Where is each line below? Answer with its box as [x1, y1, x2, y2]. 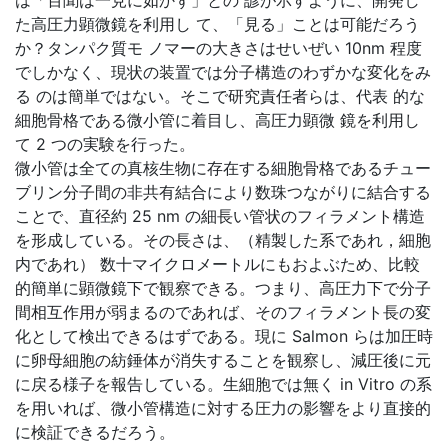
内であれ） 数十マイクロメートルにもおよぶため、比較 [15, 254, 420, 275]
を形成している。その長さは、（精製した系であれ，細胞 [15, 230, 431, 251]
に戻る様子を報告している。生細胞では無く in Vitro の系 [15, 374, 432, 395]
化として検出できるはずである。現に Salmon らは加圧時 [15, 326, 433, 347]
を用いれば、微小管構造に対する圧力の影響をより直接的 [15, 398, 431, 419]
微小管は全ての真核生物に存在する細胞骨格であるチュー [15, 158, 431, 179]
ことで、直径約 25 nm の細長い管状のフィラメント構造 [15, 206, 425, 227]
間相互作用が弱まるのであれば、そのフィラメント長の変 [15, 302, 431, 323]
